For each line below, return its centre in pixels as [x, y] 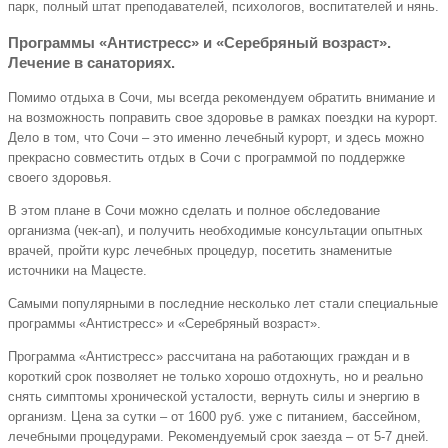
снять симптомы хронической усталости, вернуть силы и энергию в [214, 396]
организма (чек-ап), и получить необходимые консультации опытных [215, 230]
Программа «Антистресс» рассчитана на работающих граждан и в [209, 356]
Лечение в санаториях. [91, 62]
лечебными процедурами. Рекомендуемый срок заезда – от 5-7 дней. [218, 436]
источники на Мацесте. [77, 270]
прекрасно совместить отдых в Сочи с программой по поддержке [206, 157]
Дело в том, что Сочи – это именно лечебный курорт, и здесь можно [216, 137]
